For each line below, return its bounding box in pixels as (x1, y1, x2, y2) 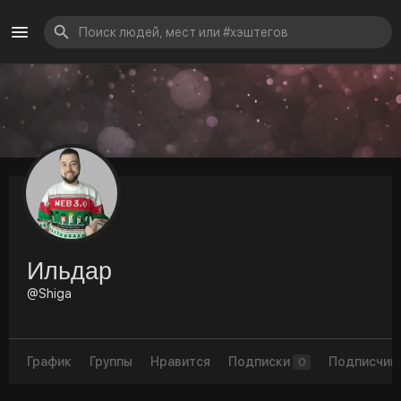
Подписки (228, 354, 293, 370)
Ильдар (27, 255, 112, 286)
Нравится (150, 354, 210, 370)
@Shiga (27, 286, 72, 302)
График (27, 354, 72, 370)
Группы (90, 354, 132, 370)
